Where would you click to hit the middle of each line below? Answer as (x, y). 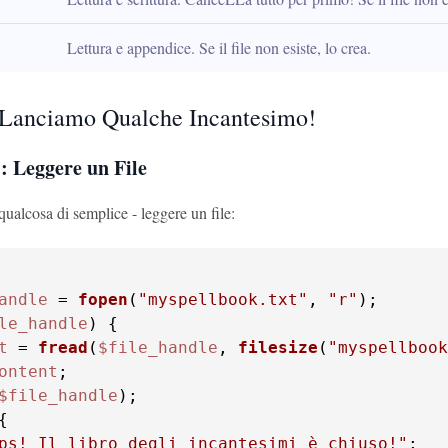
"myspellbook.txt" (223, 299)
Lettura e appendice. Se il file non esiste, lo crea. (219, 47)
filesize (278, 347)
